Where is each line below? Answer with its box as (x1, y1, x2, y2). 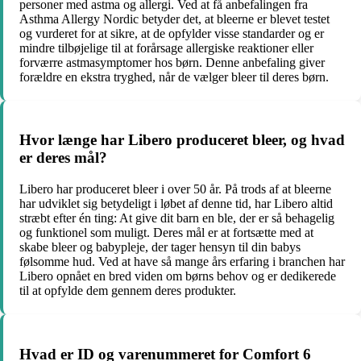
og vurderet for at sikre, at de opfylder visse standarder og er (19, 26, 324, 40)
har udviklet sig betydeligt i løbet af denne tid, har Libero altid (19, 196, 333, 210)
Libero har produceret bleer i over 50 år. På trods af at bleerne (19, 181, 331, 196)
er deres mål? (19, 149, 107, 167)
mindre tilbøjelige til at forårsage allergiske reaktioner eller (19, 40, 313, 55)
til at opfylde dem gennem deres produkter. (19, 283, 236, 297)
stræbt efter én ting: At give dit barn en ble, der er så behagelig (19, 210, 334, 225)
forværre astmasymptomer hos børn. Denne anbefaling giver (19, 55, 325, 69)
